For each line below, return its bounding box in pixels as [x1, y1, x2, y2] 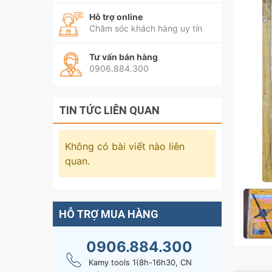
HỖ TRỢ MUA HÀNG [59, 208, 158, 220]
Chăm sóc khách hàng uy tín [89, 23, 202, 33]
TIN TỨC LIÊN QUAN [59, 104, 160, 117]
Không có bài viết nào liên [65, 140, 185, 152]
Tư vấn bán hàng [89, 52, 158, 62]
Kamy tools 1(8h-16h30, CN [88, 257, 192, 267]
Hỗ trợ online [89, 12, 143, 22]
